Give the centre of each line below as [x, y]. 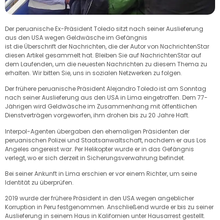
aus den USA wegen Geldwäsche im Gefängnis [76, 37]
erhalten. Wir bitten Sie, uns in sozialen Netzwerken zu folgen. [94, 73]
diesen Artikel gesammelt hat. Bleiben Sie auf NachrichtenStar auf [103, 55]
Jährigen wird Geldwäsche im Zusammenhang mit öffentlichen [101, 107]
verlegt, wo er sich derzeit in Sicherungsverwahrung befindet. [95, 158]
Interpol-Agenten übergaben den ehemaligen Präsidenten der [97, 131]
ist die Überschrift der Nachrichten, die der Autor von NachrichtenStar [107, 46]
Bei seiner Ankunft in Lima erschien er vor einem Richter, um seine [101, 174]
